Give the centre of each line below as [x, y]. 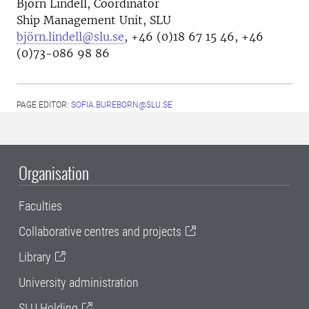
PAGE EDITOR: [44, 104]
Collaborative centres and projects [100, 231]
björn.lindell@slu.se [70, 36]
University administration [79, 282]
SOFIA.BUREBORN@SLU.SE [122, 104]
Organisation [54, 172]
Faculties [40, 206]
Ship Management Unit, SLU [94, 20]
